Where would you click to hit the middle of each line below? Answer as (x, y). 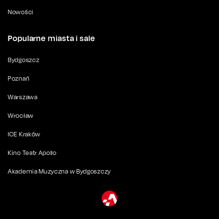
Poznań (19, 78)
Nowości (21, 12)
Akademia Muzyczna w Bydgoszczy (59, 171)
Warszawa (23, 97)
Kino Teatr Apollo (32, 153)
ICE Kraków (24, 134)
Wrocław (21, 115)
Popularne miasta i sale (52, 38)
